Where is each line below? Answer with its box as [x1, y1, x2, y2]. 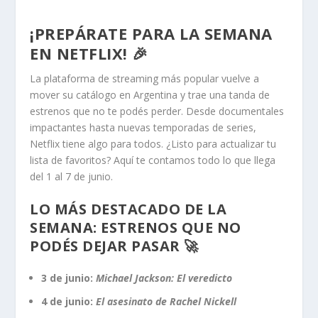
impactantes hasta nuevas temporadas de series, [30, 121, 257, 134]
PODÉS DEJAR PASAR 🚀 [30, 236, 199, 256]
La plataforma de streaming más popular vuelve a [30, 72, 260, 85]
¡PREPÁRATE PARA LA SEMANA [30, 23, 273, 44]
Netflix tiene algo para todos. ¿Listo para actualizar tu [30, 137, 277, 150]
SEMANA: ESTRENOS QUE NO [30, 218, 241, 238]
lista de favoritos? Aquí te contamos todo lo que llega [30, 153, 276, 167]
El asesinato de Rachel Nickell [96, 294, 237, 308]
